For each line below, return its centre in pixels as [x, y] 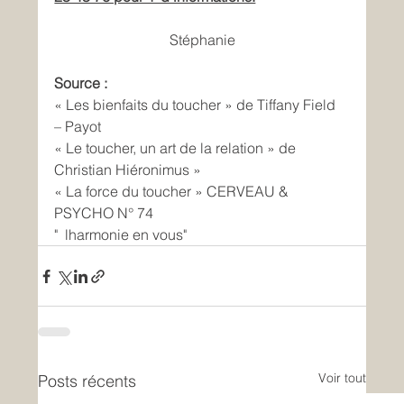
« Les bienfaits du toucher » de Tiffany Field [197, 105]
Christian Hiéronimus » [128, 170]
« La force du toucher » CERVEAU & [174, 192]
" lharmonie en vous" [121, 235]
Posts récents [87, 381]
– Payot [78, 127]
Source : [81, 83]
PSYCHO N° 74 [104, 213]
